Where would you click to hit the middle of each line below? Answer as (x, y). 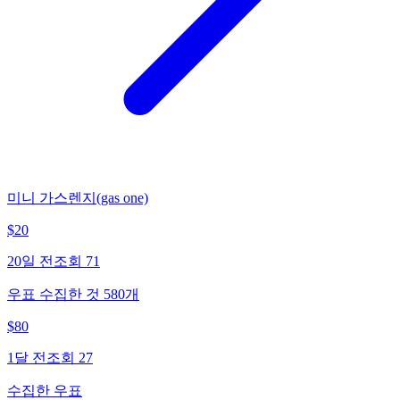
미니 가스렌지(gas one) (78, 197)
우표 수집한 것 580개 (73, 294)
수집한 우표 (45, 390)
